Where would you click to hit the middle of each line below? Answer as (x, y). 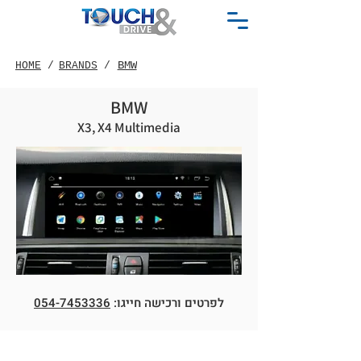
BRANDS (78, 66)
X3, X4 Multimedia (129, 127)
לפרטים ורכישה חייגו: (167, 303)
